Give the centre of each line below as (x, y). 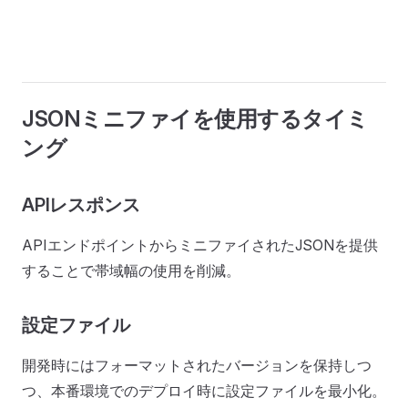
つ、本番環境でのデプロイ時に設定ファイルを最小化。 (204, 391)
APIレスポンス (81, 205)
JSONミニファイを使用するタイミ (195, 119)
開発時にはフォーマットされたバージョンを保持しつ (197, 365)
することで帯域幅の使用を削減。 (131, 270)
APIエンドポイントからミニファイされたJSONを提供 (200, 245)
